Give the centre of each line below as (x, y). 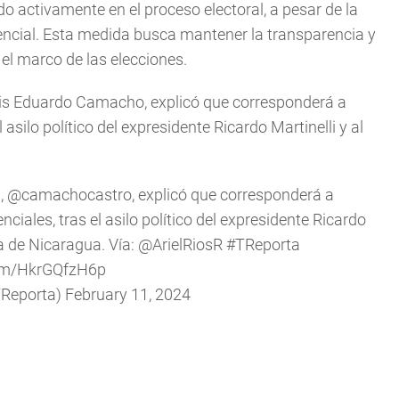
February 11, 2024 (128, 294)
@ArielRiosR (180, 244)
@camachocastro (69, 195)
